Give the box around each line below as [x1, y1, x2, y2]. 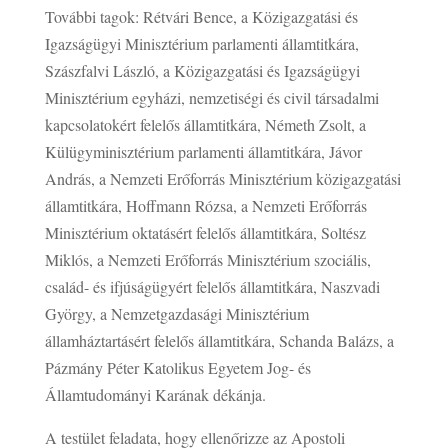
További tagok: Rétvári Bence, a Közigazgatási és [44, 5, 358, 27]
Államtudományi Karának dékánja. [44, 383, 266, 405]
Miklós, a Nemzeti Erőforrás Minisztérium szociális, [44, 248, 371, 270]
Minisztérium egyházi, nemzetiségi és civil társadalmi [44, 86, 379, 108]
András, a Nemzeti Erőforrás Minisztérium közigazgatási [44, 167, 401, 189]
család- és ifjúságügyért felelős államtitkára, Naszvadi [44, 275, 380, 297]
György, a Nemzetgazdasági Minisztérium [44, 302, 309, 324]
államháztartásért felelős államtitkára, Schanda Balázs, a [44, 329, 394, 351]
